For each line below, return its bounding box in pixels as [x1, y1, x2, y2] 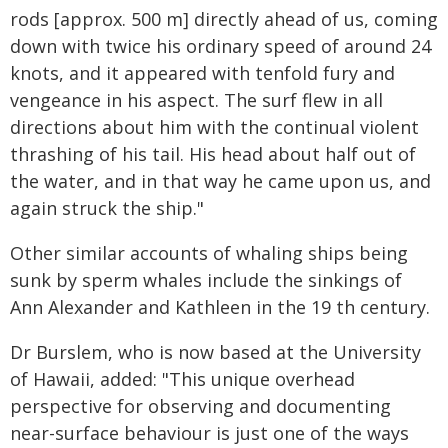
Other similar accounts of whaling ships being [10, 241, 408, 265]
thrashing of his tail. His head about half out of [10, 142, 416, 166]
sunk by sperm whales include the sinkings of [10, 268, 402, 292]
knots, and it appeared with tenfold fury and [10, 61, 395, 85]
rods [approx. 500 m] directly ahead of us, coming [10, 7, 438, 31]
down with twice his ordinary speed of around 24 [10, 34, 431, 58]
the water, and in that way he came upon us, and [10, 169, 431, 193]
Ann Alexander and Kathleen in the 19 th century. [10, 295, 430, 319]
